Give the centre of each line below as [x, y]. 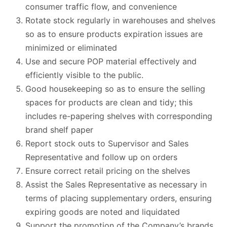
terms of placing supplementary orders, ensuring [119, 198]
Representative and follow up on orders [101, 157]
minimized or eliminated [71, 48]
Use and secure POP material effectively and [111, 62]
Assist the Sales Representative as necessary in [116, 185]
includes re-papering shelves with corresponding [119, 116]
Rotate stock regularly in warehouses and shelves [120, 21]
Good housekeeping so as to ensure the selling [115, 89]
